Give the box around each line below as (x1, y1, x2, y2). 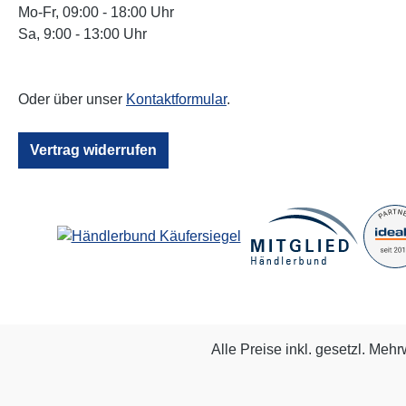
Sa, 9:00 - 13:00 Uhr (18, 26, 147, 42)
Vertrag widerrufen (30, 142, 157, 158)
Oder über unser (18, 92, 126, 107)
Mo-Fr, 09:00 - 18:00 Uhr (18, 5, 174, 20)
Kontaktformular (126, 92, 227, 107)
